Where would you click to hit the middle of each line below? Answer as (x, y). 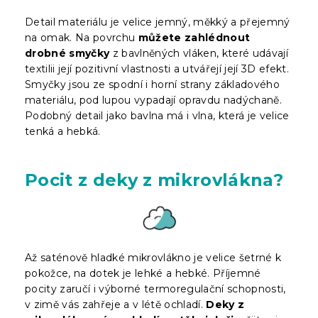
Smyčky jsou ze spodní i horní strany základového (152, 84)
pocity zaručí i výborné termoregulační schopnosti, (155, 289)
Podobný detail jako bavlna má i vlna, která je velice (157, 115)
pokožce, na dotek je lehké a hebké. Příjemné (143, 273)
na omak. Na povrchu (82, 37)
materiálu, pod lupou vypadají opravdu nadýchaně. (154, 100)
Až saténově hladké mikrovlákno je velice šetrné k (153, 257)
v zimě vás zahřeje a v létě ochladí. (116, 304)
